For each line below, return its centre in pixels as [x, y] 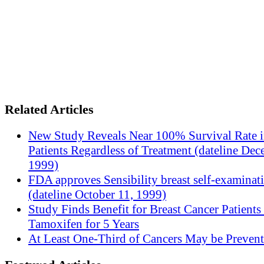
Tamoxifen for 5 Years [84, 224]
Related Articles [49, 110]
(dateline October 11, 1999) [97, 194]
